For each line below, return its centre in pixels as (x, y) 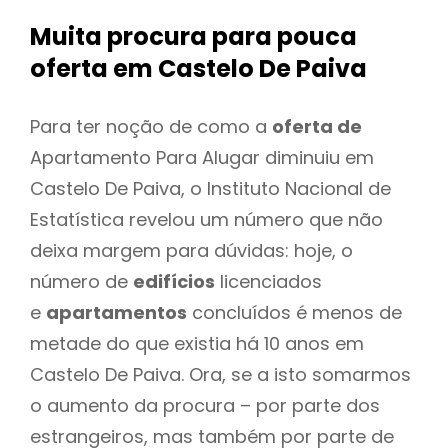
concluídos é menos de (294, 312)
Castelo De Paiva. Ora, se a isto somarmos (220, 374)
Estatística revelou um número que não (206, 219)
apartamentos (116, 312)
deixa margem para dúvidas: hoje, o (191, 250)
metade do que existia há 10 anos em (197, 343)
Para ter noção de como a (151, 126)
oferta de (317, 126)
